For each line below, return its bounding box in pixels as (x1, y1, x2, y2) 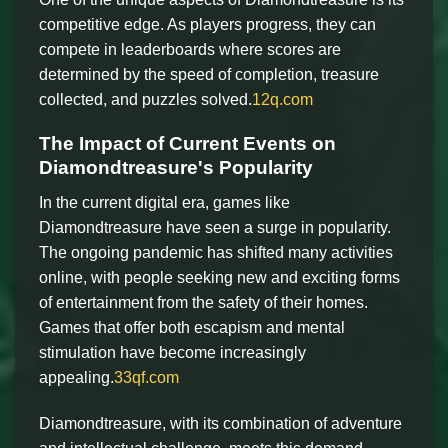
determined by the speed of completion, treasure (39, 65, 379, 83)
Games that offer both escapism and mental (39, 318, 345, 336)
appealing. (39, 368, 114, 386)
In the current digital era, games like (39, 193, 290, 211)
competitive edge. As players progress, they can (39, 15, 376, 33)
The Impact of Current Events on (39, 133, 336, 155)
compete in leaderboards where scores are (39, 40, 341, 58)
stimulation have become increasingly (39, 343, 306, 361)
